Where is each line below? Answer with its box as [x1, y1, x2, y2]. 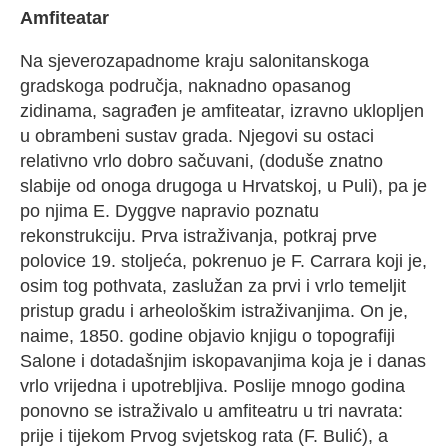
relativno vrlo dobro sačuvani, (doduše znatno [20, 151, 383, 172]
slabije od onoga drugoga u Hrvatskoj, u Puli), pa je [20, 176, 427, 197]
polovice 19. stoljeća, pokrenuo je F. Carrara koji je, [20, 251, 427, 272]
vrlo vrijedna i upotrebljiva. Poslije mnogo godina [20, 376, 405, 397]
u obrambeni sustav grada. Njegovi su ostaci [20, 126, 374, 147]
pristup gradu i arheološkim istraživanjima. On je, [20, 301, 408, 322]
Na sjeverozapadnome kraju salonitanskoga [20, 51, 369, 72]
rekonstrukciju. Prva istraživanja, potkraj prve [20, 226, 377, 247]
